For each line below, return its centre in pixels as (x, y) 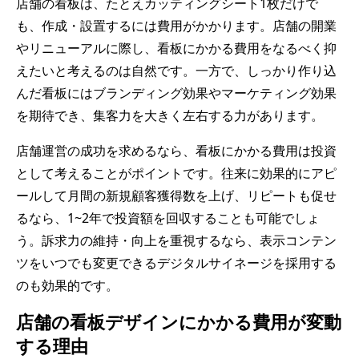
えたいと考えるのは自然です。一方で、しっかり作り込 (176, 70)
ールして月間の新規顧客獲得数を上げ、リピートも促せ (176, 195)
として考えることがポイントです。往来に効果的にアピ (176, 173)
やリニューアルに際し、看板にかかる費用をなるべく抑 (176, 48)
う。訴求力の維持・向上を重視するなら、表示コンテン (176, 240)
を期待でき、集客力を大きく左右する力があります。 (170, 115)
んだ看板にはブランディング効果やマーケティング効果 (176, 93)
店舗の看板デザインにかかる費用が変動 (179, 321)
